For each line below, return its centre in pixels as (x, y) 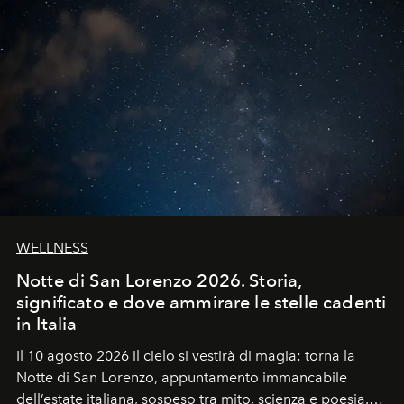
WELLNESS (52, 247)
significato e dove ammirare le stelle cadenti (202, 302)
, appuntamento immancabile (251, 377)
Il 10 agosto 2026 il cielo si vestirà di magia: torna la (186, 355)
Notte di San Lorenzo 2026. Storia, (160, 280)
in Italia (47, 323)
